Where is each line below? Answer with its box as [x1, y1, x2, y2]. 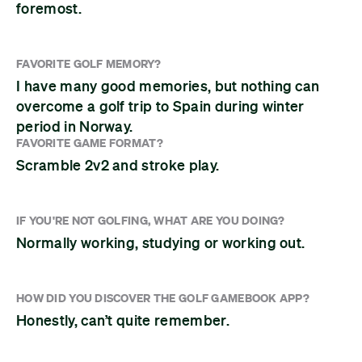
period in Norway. [16, 117, 133, 136]
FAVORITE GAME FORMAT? [16, 136, 163, 150]
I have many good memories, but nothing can [16, 77, 320, 95]
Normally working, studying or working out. [16, 234, 305, 252]
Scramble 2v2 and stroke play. [16, 156, 220, 175]
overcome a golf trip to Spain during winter [16, 97, 305, 116]
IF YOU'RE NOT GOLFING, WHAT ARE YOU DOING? [16, 213, 285, 228]
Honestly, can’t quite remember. [16, 311, 229, 330]
